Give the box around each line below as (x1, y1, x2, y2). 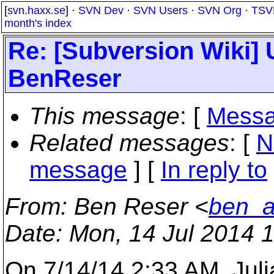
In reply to (161, 157, 267, 183)
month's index (4, 17, 72, 29)
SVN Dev (78, 4, 124, 17)
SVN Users (133, 4, 188, 17)
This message (29, 103, 180, 129)
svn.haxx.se (7, 4, 65, 17)
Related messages (29, 130, 229, 156)
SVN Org (198, 4, 242, 17)
